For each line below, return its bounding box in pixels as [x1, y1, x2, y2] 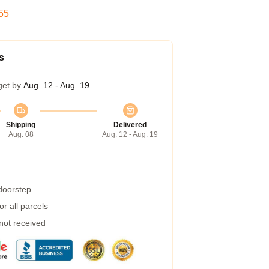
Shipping [6, 121, 35, 129]
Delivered [113, 121, 147, 129]
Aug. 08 [8, 130, 34, 139]
